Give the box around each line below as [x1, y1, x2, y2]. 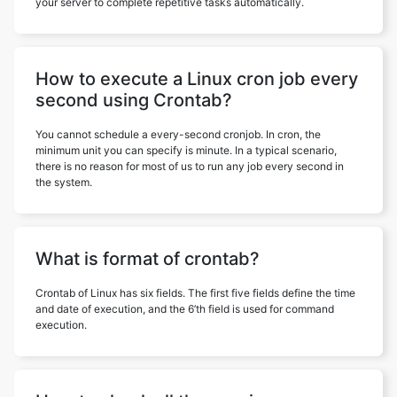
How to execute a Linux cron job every [35, 67, 358, 90]
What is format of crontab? [35, 247, 260, 269]
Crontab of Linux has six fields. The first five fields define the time [35, 285, 355, 300]
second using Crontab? [35, 89, 232, 111]
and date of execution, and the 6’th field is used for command [35, 301, 334, 315]
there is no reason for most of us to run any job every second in [35, 159, 344, 173]
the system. [35, 175, 92, 189]
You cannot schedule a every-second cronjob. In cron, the [35, 127, 321, 141]
